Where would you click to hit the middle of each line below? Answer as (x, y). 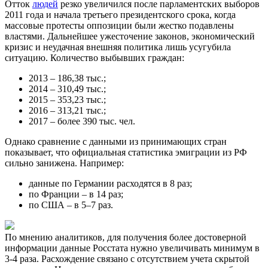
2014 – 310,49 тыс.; (67, 89)
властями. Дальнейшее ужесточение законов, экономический (130, 36)
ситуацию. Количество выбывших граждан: (95, 58)
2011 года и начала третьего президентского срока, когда (120, 15)
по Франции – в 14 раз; (76, 194)
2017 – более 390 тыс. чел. (82, 121)
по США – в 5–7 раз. (71, 205)
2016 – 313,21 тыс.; (67, 111)
